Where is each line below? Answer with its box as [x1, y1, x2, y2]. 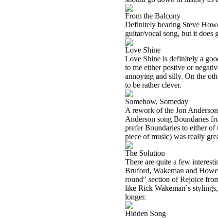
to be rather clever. [125, 81, 182, 89]
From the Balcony [125, 12, 181, 20]
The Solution [125, 149, 165, 157]
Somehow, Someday [125, 97, 188, 106]
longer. [125, 193, 146, 201]
